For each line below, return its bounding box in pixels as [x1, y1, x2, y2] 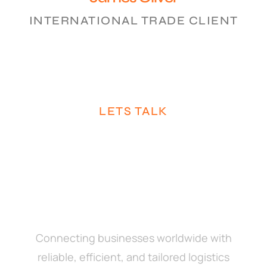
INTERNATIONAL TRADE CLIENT [29, 13, 238, 29]
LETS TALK [99, 104, 168, 119]
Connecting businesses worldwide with [35, 231, 232, 246]
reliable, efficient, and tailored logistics [38, 250, 229, 265]
